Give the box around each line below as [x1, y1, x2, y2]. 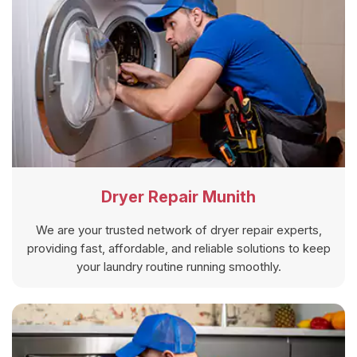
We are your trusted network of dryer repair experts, [35, 222, 322, 237]
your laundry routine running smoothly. [76, 258, 281, 274]
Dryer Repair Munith [101, 186, 256, 206]
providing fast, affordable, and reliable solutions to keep [26, 240, 331, 256]
